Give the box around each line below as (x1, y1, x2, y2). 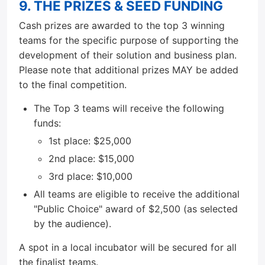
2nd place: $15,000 (49, 153, 134, 164)
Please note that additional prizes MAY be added (19, 64, 238, 76)
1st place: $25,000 (49, 135, 131, 147)
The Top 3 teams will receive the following (34, 102, 224, 114)
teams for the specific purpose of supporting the (19, 34, 238, 46)
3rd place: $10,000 (49, 170, 132, 182)
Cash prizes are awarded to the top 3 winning (19, 20, 225, 31)
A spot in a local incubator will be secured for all (19, 241, 237, 253)
